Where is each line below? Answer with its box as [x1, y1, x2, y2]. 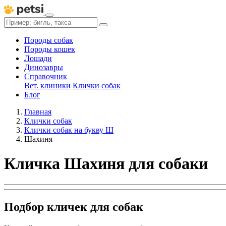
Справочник [24, 72, 67, 81]
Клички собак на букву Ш [24, 126, 114, 134]
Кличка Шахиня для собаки [4, 154, 208, 173]
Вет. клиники [24, 81, 71, 90]
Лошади [24, 54, 52, 63]
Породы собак [24, 36, 73, 44]
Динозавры [24, 63, 63, 72]
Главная [24, 107, 51, 116]
